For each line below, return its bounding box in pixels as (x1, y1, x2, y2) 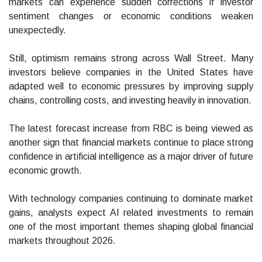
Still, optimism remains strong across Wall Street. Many (9, 53, 253, 64)
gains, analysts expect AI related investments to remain (9, 208, 253, 218)
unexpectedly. (9, 25, 66, 36)
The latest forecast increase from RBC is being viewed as (9, 123, 253, 134)
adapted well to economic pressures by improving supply (9, 81, 253, 92)
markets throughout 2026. (9, 236, 116, 246)
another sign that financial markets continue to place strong (9, 137, 253, 148)
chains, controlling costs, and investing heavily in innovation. (9, 95, 251, 106)
